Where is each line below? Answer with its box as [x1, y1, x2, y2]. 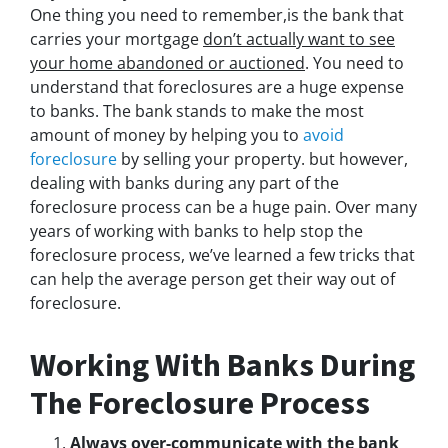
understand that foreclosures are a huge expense [30, 76, 404, 99]
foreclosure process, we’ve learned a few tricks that [30, 244, 415, 267]
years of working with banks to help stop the [30, 220, 363, 243]
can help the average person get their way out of [30, 268, 395, 291]
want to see [308, 28, 395, 51]
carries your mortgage [30, 28, 203, 51]
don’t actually [203, 28, 308, 51]
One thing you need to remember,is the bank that [30, 4, 404, 27]
